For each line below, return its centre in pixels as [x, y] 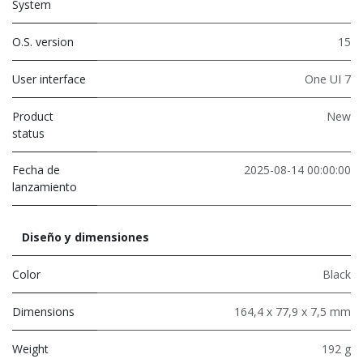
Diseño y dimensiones [85, 237]
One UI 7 [328, 79]
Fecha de [36, 169]
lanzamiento [45, 186]
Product [33, 116]
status [28, 133]
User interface [49, 79]
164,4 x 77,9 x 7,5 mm [293, 311]
